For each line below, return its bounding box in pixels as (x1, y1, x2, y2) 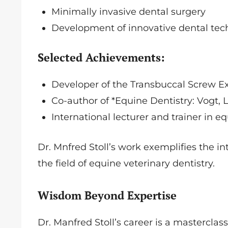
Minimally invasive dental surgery (51, 6, 211, 17)
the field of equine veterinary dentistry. (38, 158, 215, 169)
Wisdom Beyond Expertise (38, 188, 177, 203)
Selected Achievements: (38, 50, 165, 65)
